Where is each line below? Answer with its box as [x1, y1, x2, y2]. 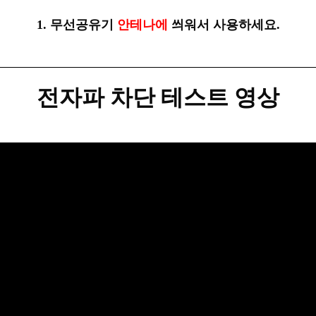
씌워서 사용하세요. [171, 17, 280, 32]
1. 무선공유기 [36, 17, 117, 32]
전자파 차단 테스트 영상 [37, 84, 279, 110]
